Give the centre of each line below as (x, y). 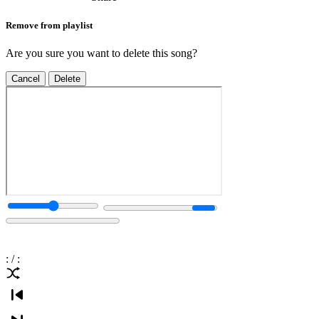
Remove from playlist (49, 25)
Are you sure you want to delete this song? (101, 53)
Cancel (26, 78)
